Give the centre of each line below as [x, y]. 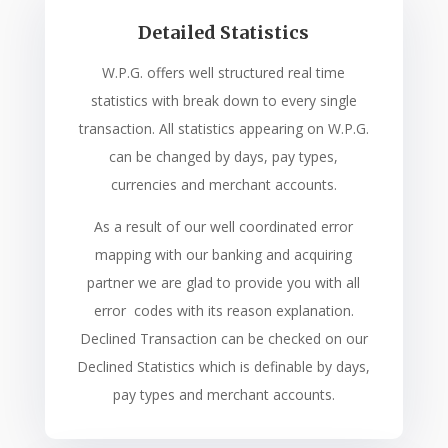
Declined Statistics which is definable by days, [224, 366]
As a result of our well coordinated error [224, 226]
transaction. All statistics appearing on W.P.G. [223, 128]
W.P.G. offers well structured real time [224, 72]
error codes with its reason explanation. [223, 310]
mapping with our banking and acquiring [224, 254]
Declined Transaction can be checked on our [223, 338]
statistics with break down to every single [223, 100]
